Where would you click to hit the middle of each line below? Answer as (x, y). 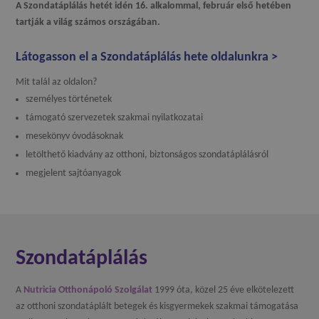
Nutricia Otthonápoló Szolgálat (88, 290)
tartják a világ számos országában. (89, 22)
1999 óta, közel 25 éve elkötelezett (224, 290)
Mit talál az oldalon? (57, 82)
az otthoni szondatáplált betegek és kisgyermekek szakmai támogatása (157, 306)
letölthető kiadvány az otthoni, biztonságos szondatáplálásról (147, 155)
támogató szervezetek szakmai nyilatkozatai (115, 117)
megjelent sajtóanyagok (74, 173)
